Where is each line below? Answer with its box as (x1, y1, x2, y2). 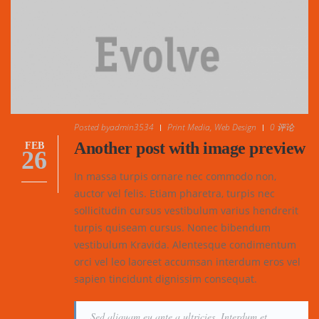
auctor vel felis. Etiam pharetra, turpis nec (74, 186, 275, 200)
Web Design (214, 120, 256, 133)
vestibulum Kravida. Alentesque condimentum (74, 237, 296, 251)
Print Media (167, 120, 210, 133)
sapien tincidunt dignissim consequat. (74, 271, 257, 286)
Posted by (74, 120, 110, 133)
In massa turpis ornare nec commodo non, (74, 169, 276, 183)
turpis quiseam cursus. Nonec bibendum (74, 220, 271, 234)
